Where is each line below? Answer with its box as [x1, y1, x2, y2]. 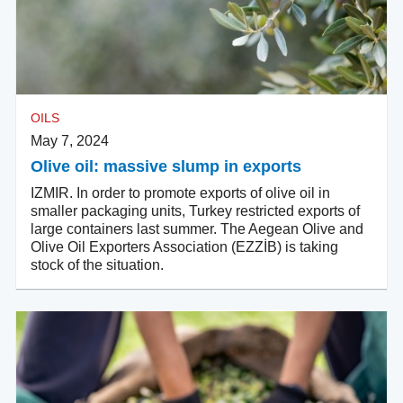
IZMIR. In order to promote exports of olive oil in [31, 185, 330, 201]
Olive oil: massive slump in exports [31, 157, 301, 176]
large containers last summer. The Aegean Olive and [31, 221, 363, 237]
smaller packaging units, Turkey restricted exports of [31, 203, 360, 219]
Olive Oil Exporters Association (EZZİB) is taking [31, 239, 338, 255]
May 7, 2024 [31, 133, 109, 149]
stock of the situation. [31, 257, 164, 273]
